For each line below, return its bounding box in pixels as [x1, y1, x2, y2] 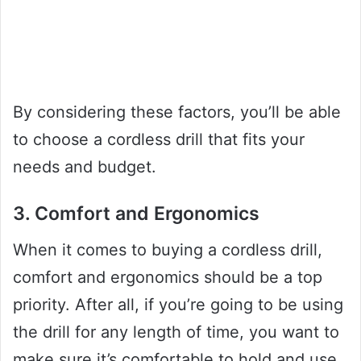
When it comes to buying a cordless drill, [13, 239, 322, 259]
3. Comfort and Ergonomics [13, 202, 259, 226]
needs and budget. [13, 157, 156, 177]
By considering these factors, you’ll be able [13, 102, 341, 122]
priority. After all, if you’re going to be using [13, 294, 343, 314]
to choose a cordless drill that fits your [13, 130, 305, 150]
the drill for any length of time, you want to [13, 322, 339, 342]
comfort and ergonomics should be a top [13, 267, 322, 287]
